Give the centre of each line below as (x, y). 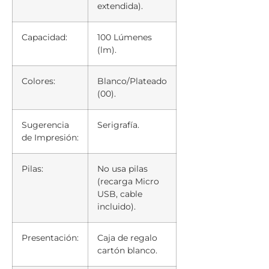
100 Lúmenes (125, 37)
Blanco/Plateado (132, 81)
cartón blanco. (127, 250)
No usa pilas (122, 168)
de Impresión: (50, 137)
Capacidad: (44, 37)
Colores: (38, 81)
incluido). (116, 206)
